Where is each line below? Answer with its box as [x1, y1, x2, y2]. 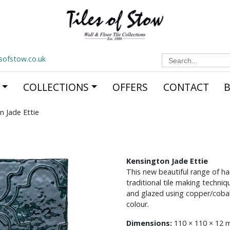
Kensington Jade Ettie [126, 156, 208, 166]
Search [161, 51, 184, 61]
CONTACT [163, 80, 209, 94]
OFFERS [112, 80, 148, 94]
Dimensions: [126, 218, 172, 228]
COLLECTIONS [23, 80, 89, 94]
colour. [126, 199, 149, 209]
